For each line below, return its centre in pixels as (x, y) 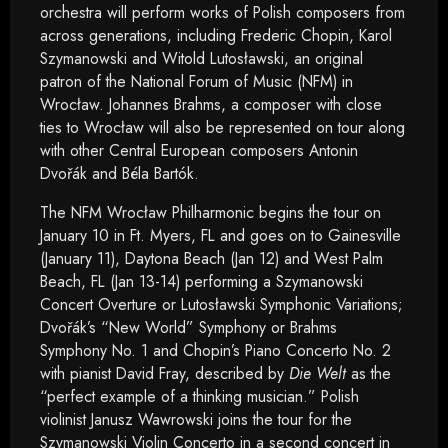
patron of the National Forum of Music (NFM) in (196, 81)
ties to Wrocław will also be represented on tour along (222, 127)
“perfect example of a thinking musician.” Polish (199, 396)
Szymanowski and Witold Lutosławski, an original (201, 58)
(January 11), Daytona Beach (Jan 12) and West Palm (211, 258)
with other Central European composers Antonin (199, 150)
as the (368, 373)
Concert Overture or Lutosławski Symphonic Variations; (221, 304)
